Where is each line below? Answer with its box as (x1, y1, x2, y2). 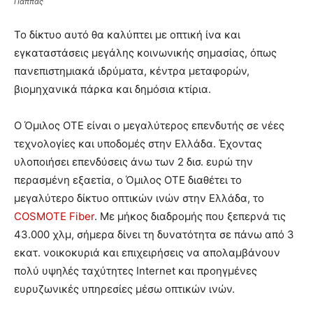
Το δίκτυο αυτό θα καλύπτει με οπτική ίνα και (14, 27, 240, 41)
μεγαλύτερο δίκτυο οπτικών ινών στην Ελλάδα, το (14, 191, 264, 205)
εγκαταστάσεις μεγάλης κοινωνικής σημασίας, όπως (14, 45, 277, 59)
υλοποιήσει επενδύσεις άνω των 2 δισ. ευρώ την (14, 154, 253, 168)
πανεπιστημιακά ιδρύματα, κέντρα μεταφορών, (14, 64, 249, 78)
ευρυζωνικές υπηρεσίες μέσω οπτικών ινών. (14, 282, 235, 296)
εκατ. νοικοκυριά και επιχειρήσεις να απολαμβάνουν (14, 245, 280, 259)
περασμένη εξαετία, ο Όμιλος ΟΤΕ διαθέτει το (14, 173, 242, 187)
